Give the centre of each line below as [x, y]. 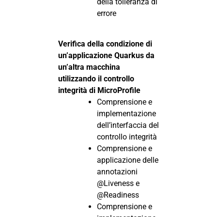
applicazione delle [128, 160]
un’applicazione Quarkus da [106, 55]
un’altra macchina [89, 67]
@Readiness [118, 195]
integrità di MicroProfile [99, 90]
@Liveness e [118, 183]
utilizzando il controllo [96, 78]
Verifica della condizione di [105, 44]
